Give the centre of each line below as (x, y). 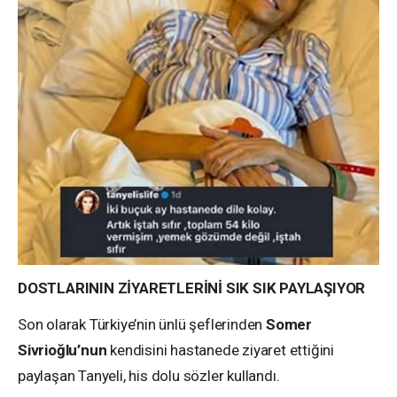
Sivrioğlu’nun (62, 350)
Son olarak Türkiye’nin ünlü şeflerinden (142, 324)
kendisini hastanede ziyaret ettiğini (221, 350)
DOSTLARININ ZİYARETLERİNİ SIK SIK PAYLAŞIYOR (192, 288)
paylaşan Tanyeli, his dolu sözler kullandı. (149, 375)
